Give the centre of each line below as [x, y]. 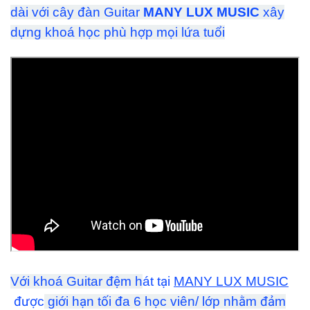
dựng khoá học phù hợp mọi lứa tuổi [118, 32]
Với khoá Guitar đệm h [76, 281]
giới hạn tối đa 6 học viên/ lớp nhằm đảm [165, 301]
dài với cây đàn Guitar [77, 12]
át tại [158, 281]
